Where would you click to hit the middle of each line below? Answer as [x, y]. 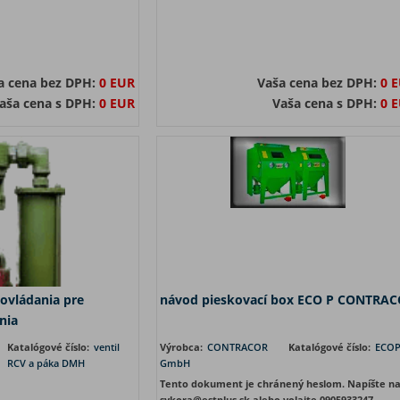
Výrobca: [182, 347]
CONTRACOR [237, 347]
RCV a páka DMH [46, 363]
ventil [107, 347]
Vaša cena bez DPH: [318, 83]
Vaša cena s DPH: [326, 103]
